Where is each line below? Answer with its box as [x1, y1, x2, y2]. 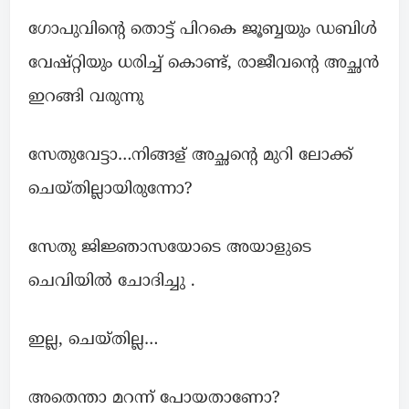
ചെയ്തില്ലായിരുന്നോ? [28, 178, 192, 200]
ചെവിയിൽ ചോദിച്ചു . [28, 270, 195, 292]
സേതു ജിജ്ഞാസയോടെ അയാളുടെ [28, 236, 311, 258]
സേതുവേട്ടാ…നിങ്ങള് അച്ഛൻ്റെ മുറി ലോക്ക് [28, 144, 352, 166]
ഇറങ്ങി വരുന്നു [28, 86, 143, 108]
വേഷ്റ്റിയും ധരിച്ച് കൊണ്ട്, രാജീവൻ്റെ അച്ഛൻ [28, 52, 379, 74]
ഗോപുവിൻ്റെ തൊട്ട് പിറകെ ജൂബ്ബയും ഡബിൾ [28, 18, 377, 40]
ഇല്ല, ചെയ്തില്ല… [28, 329, 158, 351]
